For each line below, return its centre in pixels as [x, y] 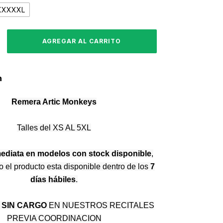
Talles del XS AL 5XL [54, 128]
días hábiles [53, 179]
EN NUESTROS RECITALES [100, 205]
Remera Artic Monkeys [54, 102]
